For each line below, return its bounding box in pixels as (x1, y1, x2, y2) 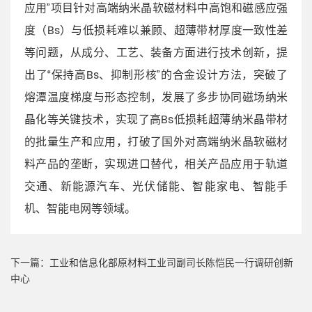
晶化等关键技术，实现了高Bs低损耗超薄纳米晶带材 (24, 111, 288, 129)
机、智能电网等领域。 (24, 200, 136, 218)
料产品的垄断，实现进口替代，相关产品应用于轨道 (24, 155, 288, 173)
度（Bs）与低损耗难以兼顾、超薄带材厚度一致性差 (24, 22, 288, 40)
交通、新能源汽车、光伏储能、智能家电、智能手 (24, 178, 288, 196)
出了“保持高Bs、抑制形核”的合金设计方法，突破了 (24, 66, 288, 84)
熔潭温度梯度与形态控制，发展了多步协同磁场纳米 (24, 88, 288, 107)
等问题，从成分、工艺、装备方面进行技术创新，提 (24, 44, 288, 62)
